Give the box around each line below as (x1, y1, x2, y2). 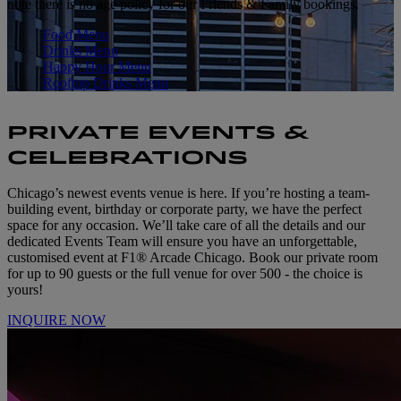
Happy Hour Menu (43, 58, 151, 74)
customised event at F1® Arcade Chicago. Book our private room (7, 249, 378, 265)
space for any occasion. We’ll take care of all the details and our (7, 217, 365, 233)
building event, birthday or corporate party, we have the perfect (7, 200, 362, 217)
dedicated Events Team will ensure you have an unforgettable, (7, 233, 357, 249)
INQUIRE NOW (7, 311, 106, 328)
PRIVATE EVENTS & (7, 121, 309, 144)
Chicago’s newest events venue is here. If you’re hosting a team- (7, 184, 370, 200)
